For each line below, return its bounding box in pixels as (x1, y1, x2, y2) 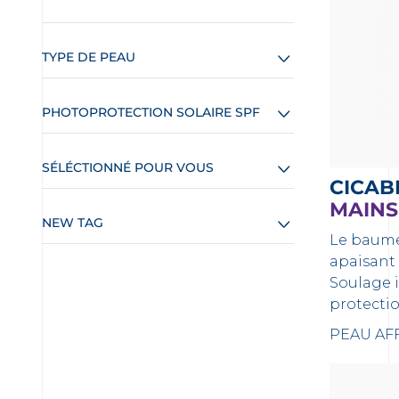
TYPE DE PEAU (42, 49, 135, 65)
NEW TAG (42, 215, 103, 231)
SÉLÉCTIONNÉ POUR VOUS (42, 159, 214, 175)
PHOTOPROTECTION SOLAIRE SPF (42, 104, 260, 120)
